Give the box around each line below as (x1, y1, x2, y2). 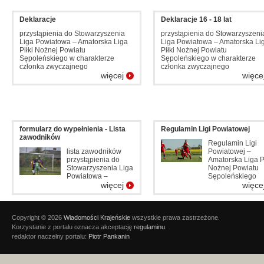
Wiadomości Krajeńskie (64, 214, 130, 221)
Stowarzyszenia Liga (67, 164, 133, 172)
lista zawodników (67, 147, 121, 156)
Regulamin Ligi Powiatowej (161, 125, 250, 133)
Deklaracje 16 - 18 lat (161, 15, 232, 24)
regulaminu (134, 223, 165, 230)
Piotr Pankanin (88, 233, 130, 240)
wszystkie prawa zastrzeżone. (130, 214, 220, 221)
